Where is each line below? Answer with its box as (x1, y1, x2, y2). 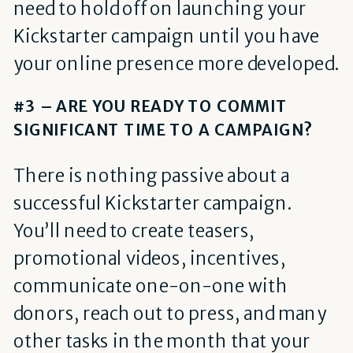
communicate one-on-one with (13, 274, 288, 297)
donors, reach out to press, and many (13, 302, 327, 325)
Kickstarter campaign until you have (13, 25, 321, 48)
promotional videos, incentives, (13, 247, 286, 269)
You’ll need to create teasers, (13, 219, 255, 242)
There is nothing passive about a (13, 164, 289, 187)
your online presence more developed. (13, 53, 339, 76)
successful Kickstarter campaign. (13, 191, 292, 214)
